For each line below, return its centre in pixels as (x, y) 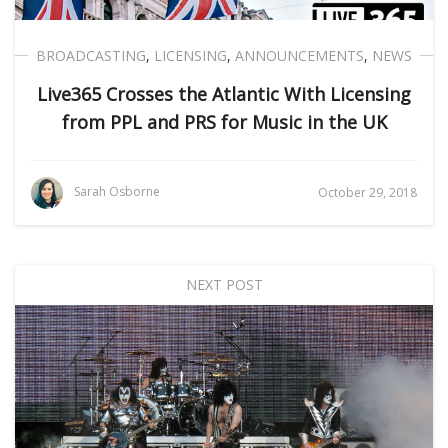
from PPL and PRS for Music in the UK (224, 122)
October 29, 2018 (367, 192)
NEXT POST (224, 284)
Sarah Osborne (117, 192)
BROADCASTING (91, 55)
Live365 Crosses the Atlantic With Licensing (224, 94)
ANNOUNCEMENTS (299, 55)
